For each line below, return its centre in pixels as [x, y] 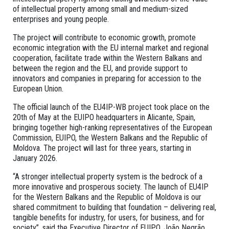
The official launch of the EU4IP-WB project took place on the [111, 107]
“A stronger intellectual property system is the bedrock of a [108, 176]
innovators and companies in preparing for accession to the [107, 78]
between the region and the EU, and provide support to [100, 68]
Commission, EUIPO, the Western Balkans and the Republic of [110, 138]
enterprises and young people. [61, 19]
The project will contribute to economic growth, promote [104, 37]
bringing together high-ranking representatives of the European [112, 127]
